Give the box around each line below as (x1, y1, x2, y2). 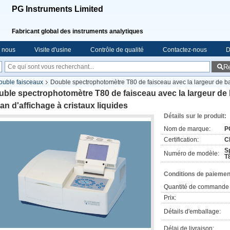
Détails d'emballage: (164, 208, 221, 215)
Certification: (164, 136, 199, 143)
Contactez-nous (163, 46, 207, 53)
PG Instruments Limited (12, 5, 103, 13)
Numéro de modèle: (164, 150, 219, 157)
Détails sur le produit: (164, 112, 226, 120)
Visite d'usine (34, 46, 71, 53)
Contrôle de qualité (90, 46, 144, 53)
